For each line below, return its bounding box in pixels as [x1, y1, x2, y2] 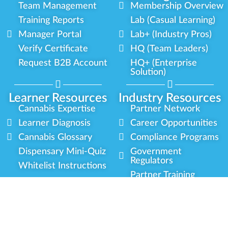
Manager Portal [18, 30, 82, 39]
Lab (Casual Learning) [130, 16, 216, 25]
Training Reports [18, 16, 84, 25]
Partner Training [130, 170, 195, 180]
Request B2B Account [18, 59, 108, 68]
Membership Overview [130, 2, 224, 11]
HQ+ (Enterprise [130, 59, 197, 68]
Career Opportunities [130, 119, 218, 128]
